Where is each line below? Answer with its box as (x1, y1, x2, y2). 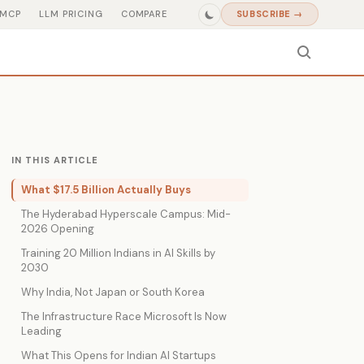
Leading (21, 324, 62, 338)
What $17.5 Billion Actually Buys (21, 183, 191, 197)
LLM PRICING (39, 8, 103, 19)
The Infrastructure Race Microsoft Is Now (21, 310, 227, 323)
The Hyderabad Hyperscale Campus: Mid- (21, 207, 231, 221)
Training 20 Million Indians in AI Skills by (21, 246, 215, 260)
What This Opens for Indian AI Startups (21, 349, 216, 362)
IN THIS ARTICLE (11, 154, 99, 166)
